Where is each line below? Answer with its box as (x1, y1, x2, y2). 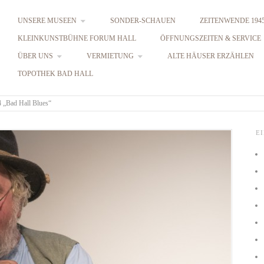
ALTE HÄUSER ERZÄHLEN (167, 52, 254, 60)
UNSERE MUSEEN (17, 17, 77, 25)
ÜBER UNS (17, 52, 53, 60)
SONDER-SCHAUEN (110, 17, 176, 25)
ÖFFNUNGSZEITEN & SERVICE (160, 35, 261, 42)
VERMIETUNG (86, 52, 134, 60)
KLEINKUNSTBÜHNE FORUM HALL (17, 35, 136, 42)
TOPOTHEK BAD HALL (17, 70, 93, 78)
